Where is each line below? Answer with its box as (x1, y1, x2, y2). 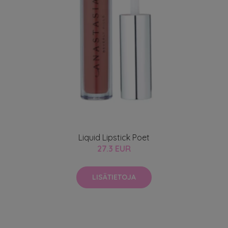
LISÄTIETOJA (92, 172, 136, 182)
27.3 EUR (97, 143, 131, 154)
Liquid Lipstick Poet (78, 132, 150, 142)
